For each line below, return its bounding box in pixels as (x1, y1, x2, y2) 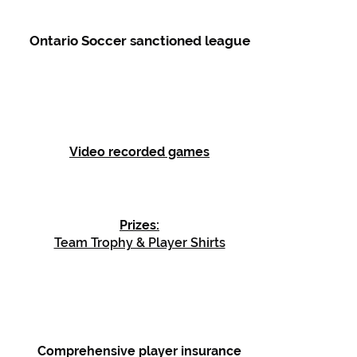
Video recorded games (69, 144, 210, 159)
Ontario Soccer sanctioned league (29, 33, 250, 49)
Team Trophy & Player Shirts (53, 235, 226, 250)
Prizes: (120, 218, 159, 233)
